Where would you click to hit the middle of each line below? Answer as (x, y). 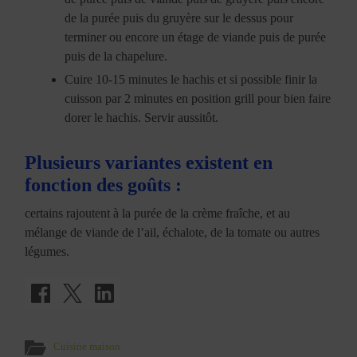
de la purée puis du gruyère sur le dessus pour (179, 18)
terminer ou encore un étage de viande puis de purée (196, 37)
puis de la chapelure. (116, 56)
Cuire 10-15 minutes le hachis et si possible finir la (191, 79)
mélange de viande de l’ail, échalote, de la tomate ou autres (173, 232)
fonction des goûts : (104, 184)
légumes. (47, 251)
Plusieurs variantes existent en (149, 162)
